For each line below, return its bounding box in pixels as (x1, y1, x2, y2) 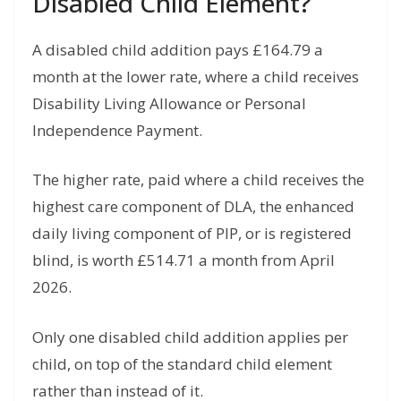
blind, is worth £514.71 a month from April (32, 250, 335, 271)
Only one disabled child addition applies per (32, 326, 348, 347)
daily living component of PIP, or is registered (32, 223, 352, 244)
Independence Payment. (32, 119, 202, 141)
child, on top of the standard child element (32, 353, 332, 374)
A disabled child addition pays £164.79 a (32, 38, 323, 60)
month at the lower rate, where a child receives (32, 65, 359, 87)
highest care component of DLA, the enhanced (32, 196, 354, 218)
